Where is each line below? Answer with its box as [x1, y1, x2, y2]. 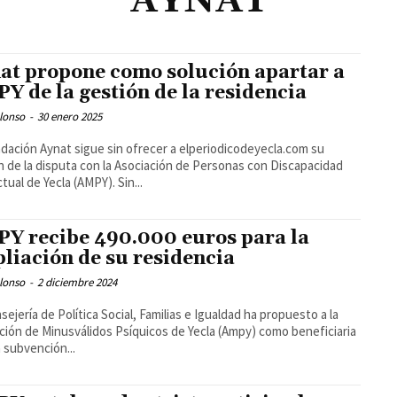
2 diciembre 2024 [37, 275, 118, 291]
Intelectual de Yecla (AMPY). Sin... [118, 174, 144, 191]
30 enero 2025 [37, 109, 103, 125]
